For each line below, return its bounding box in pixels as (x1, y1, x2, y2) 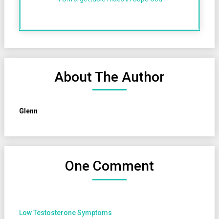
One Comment (65, 157, 154, 174)
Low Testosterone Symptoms (19, 208, 112, 217)
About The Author (54, 68, 165, 85)
